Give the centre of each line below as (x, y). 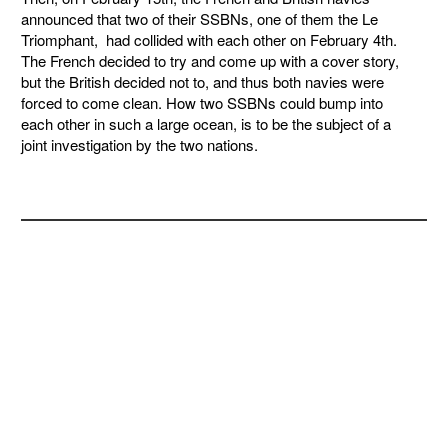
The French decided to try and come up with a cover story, (210, 60)
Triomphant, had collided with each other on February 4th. (209, 39)
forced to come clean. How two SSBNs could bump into (202, 102)
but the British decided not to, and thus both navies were (202, 81)
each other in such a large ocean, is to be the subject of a (208, 123)
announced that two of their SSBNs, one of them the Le (199, 18)
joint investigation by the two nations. (139, 144)
